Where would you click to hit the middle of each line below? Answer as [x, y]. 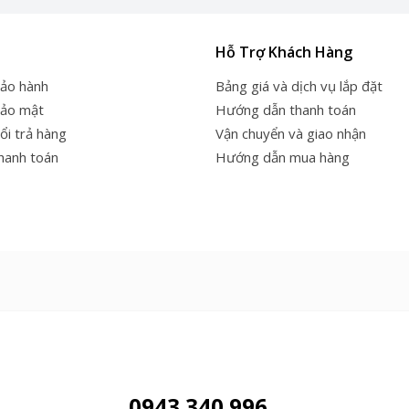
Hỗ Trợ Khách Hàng [284, 52]
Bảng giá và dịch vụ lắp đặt [299, 85]
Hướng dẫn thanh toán [286, 109]
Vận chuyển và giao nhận [291, 133]
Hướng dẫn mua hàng [283, 157]
